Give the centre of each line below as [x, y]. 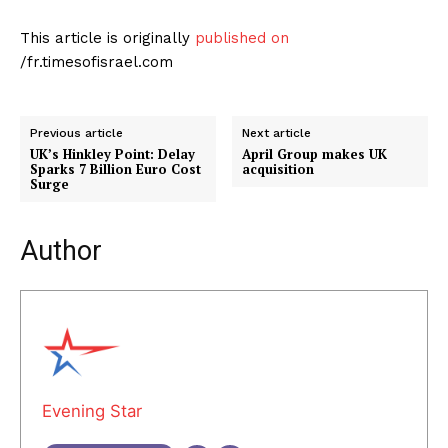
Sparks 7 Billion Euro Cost [115, 168]
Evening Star [92, 410]
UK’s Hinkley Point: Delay [112, 153]
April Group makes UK [315, 153]
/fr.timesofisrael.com [96, 61]
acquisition [278, 168]
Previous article [76, 132]
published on [239, 37]
